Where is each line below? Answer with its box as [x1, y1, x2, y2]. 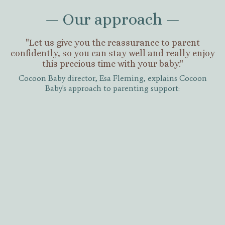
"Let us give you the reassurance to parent [25, 38, 200, 48]
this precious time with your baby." [42, 59, 183, 69]
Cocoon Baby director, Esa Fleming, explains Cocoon [18, 73, 207, 83]
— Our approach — [45, 10, 180, 29]
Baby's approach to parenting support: [45, 83, 180, 93]
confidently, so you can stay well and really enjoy [10, 48, 215, 59]
